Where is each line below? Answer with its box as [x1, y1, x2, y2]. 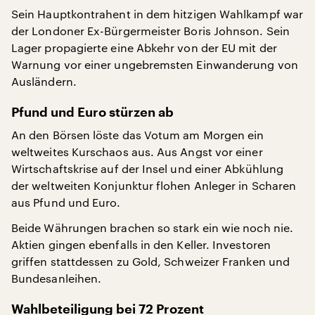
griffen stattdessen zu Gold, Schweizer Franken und [11, 255, 290, 268]
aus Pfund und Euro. [11, 195, 121, 209]
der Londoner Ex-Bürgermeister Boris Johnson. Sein [11, 24, 290, 37]
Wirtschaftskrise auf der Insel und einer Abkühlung [11, 162, 283, 175]
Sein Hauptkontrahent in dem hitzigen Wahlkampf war [11, 7, 303, 20]
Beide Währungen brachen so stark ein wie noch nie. [11, 221, 293, 234]
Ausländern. [11, 75, 77, 88]
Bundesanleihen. [11, 271, 102, 285]
